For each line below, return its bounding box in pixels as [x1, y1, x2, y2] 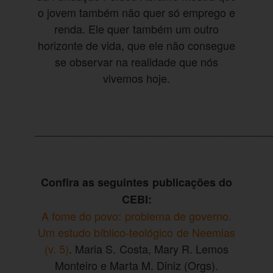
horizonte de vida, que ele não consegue [37, 37, 236, 54]
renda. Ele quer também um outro [54, 21, 219, 37]
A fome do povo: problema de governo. [41, 207, 232, 224]
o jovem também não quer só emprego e [37, 4, 236, 21]
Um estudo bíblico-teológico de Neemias [38, 224, 235, 240]
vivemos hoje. [102, 70, 171, 87]
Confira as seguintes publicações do [41, 174, 232, 190]
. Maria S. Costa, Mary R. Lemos [69, 240, 229, 257]
